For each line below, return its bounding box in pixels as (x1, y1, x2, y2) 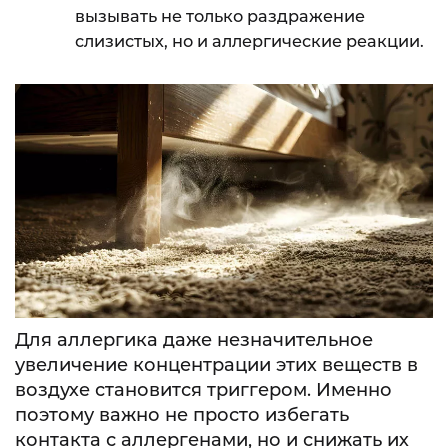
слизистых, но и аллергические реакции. (75, 31, 424, 51)
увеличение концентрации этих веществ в (15, 354, 418, 377)
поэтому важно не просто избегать (15, 404, 349, 427)
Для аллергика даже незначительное (15, 329, 373, 352)
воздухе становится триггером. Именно (15, 379, 392, 402)
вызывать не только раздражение (75, 6, 365, 26)
